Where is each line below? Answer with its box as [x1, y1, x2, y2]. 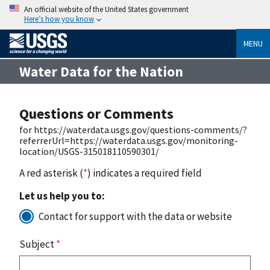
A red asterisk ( [19, 166, 83, 180]
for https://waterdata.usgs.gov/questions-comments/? [19, 123, 247, 136]
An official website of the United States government [24, 4, 189, 14]
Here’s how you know [24, 14, 94, 24]
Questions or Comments [19, 104, 174, 123]
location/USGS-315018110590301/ [19, 145, 159, 157]
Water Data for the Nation [19, 62, 183, 80]
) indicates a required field [87, 166, 202, 180]
